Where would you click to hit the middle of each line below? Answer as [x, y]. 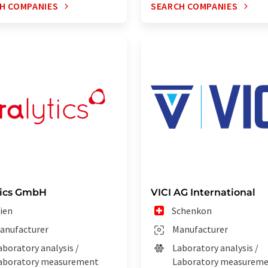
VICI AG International [203, 193]
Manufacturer [200, 229]
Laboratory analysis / [215, 248]
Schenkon [192, 211]
